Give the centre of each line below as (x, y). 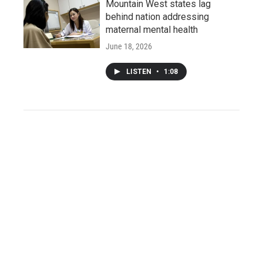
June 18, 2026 (129, 47)
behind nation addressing (157, 17)
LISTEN (140, 72)
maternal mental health (152, 30)
